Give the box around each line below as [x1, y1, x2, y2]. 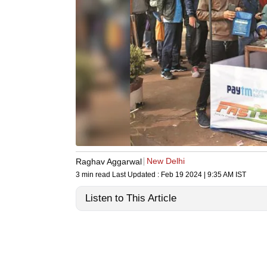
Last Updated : [112, 170, 161, 179]
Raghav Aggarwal [76, 156, 142, 166]
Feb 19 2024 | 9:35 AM [161, 170, 234, 179]
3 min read [76, 170, 112, 179]
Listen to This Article [85, 193, 176, 204]
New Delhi [147, 156, 185, 166]
